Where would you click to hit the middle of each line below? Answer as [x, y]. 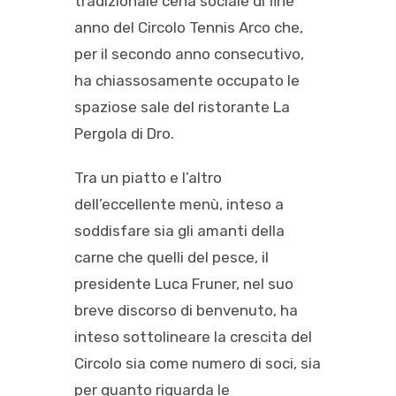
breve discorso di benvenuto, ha [186, 310]
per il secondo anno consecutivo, [189, 53]
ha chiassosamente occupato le [187, 80]
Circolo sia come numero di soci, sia [198, 363]
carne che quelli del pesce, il [171, 257]
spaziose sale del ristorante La [182, 107]
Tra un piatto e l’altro [148, 177]
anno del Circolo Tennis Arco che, [189, 27]
